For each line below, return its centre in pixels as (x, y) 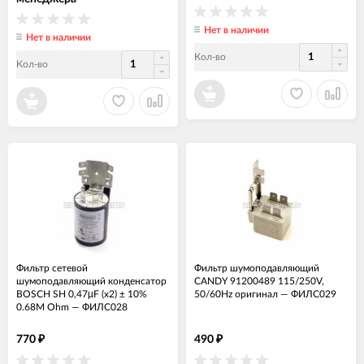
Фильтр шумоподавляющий (257, 268)
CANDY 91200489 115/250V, (259, 281)
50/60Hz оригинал (236, 294)
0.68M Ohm (43, 307)
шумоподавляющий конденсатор (91, 281)
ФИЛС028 (105, 307)
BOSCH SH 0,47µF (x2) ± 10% (82, 294)
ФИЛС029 (314, 294)
